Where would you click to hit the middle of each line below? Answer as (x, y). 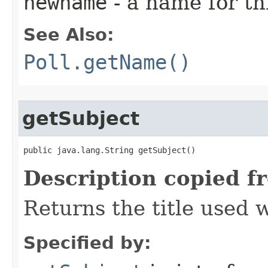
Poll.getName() (107, 62)
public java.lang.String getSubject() (109, 150)
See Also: (69, 35)
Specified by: (87, 243)
